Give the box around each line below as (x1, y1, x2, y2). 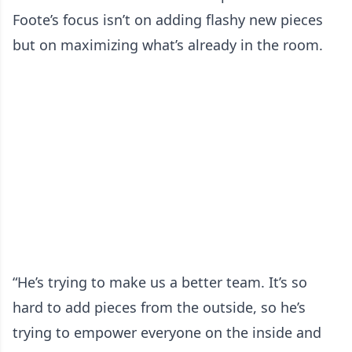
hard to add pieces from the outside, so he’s (13, 297, 306, 317)
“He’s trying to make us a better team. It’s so (13, 272, 307, 291)
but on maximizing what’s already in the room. (13, 35, 323, 54)
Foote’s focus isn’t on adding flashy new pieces (13, 9, 323, 29)
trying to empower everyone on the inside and (13, 322, 321, 342)
